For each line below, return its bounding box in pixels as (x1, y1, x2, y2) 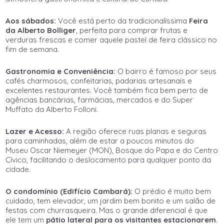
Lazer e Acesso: (5, 126, 64, 136)
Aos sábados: (5, 16, 56, 25)
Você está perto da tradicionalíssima (56, 16, 189, 25)
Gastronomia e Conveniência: (5, 66, 116, 76)
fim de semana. (5, 44, 59, 54)
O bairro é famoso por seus (115, 66, 217, 76)
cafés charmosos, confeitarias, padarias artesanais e (5, 76, 192, 85)
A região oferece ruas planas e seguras (64, 126, 207, 136)
